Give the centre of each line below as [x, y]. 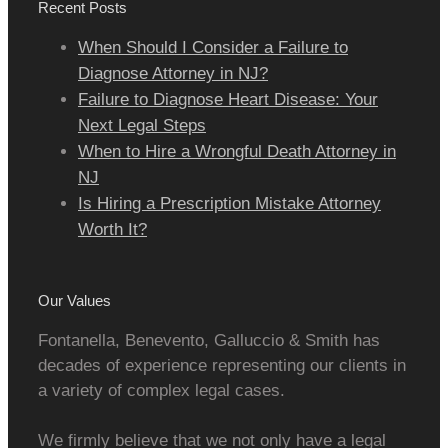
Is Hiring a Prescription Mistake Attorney [229, 204]
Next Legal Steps [142, 126]
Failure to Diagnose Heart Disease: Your [228, 100]
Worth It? [112, 230]
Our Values [74, 301]
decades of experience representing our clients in [222, 366]
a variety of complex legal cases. [161, 391]
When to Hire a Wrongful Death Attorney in [237, 152]
